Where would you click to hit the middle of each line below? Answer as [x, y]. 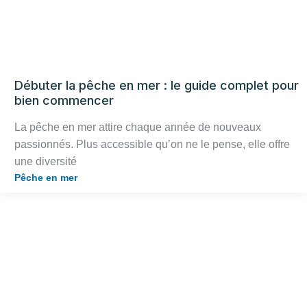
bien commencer [64, 100]
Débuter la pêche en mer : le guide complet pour [157, 85]
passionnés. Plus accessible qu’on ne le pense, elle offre [152, 145]
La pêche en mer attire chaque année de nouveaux [138, 127]
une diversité [46, 162]
